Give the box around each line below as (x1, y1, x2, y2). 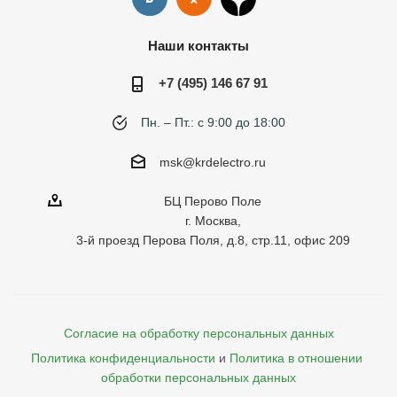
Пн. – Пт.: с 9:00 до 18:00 (140, 115, 285, 129)
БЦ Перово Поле (164, 194, 261, 209)
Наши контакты (148, 38, 249, 53)
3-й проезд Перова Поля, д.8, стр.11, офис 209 (75, 233, 350, 248)
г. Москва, (184, 214, 241, 229)
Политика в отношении (230, 351, 366, 366)
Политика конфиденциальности (31, 351, 215, 366)
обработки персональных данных (101, 370, 296, 385)
